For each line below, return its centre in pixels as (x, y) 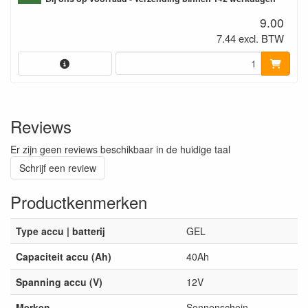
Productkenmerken (79, 202)
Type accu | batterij (60, 231)
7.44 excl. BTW (251, 38)
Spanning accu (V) (59, 282)
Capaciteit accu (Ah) (64, 256)
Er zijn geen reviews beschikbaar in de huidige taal (120, 149)
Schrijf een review (58, 168)
